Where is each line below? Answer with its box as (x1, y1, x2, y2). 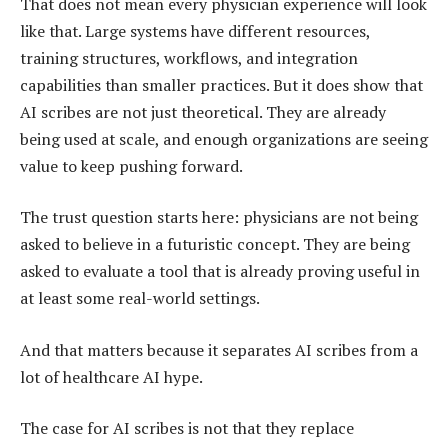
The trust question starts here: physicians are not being (20, 206, 418, 229)
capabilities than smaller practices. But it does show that (20, 73, 423, 96)
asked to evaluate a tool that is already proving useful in (20, 260, 420, 283)
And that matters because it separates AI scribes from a (20, 338, 418, 361)
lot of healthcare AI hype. (20, 365, 203, 388)
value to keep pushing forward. (20, 154, 246, 177)
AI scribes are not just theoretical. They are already (20, 100, 386, 123)
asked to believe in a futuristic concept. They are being (20, 233, 410, 256)
